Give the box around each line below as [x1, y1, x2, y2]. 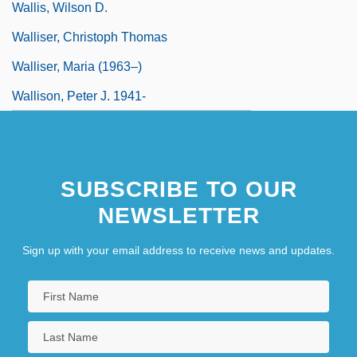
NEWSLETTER [97, 202, 260, 228]
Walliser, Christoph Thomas [12, 29, 167, 44]
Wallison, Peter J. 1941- [12, 88, 146, 103]
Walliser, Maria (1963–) [12, 59, 142, 73]
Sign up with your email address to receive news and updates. [22, 243, 335, 257]
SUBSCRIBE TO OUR [60, 176, 297, 202]
